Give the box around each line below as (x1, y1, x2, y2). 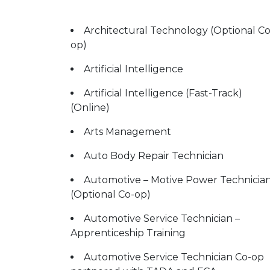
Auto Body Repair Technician (84, 150, 224, 162)
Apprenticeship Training (71, 227, 186, 239)
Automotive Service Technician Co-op (84, 251, 264, 263)
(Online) (71, 102, 110, 113)
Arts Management (84, 126, 171, 137)
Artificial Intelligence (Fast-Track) (84, 87, 242, 99)
